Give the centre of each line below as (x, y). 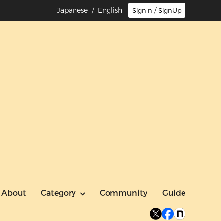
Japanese (72, 10)
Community (124, 193)
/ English (105, 10)
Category (58, 193)
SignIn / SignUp (157, 10)
